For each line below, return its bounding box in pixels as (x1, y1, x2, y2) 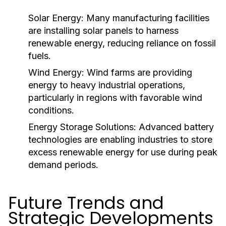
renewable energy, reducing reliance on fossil (28, 38, 216, 48)
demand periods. (28, 159, 98, 170)
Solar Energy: (28, 13, 84, 23)
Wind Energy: (28, 67, 84, 78)
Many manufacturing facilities (84, 13, 209, 23)
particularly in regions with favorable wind (28, 92, 202, 103)
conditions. (28, 105, 74, 116)
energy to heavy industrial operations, (28, 80, 185, 90)
